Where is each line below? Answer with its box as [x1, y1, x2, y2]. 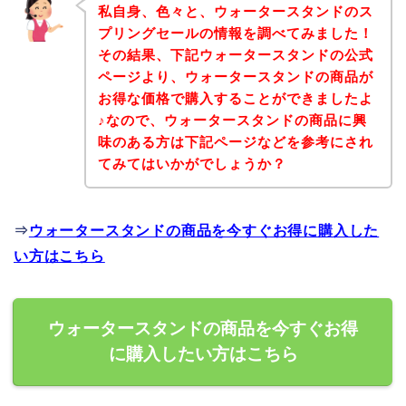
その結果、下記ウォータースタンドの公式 [97, 46, 373, 63]
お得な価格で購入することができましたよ [97, 90, 373, 106]
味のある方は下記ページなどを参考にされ [97, 133, 373, 150]
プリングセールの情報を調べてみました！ [97, 24, 373, 41]
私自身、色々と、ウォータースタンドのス [97, 3, 373, 19]
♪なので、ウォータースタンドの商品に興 [97, 111, 367, 128]
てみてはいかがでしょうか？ [97, 155, 286, 171]
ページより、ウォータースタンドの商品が [97, 68, 373, 84]
